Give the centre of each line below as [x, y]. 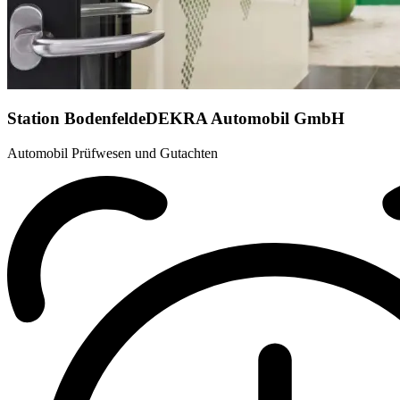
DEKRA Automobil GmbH [245, 119]
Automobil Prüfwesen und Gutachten [112, 153]
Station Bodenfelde [76, 119]
